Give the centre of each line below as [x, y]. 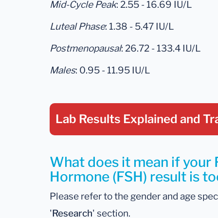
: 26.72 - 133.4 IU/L [161, 49]
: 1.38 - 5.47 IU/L [139, 27]
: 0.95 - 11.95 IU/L [113, 71]
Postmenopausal [85, 49]
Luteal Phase [77, 27]
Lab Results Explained [118, 119]
